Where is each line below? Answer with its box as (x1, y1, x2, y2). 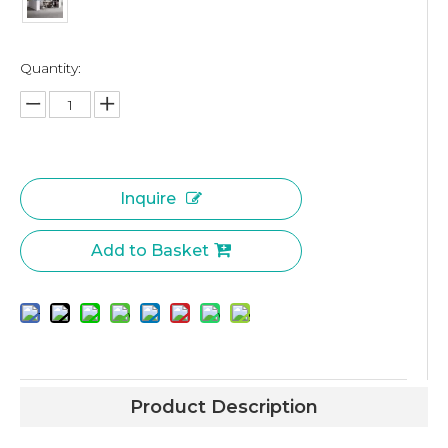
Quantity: (20, 59, 81, 77)
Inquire (120, 189, 176, 208)
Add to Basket (91, 241, 209, 260)
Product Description (130, 396, 318, 418)
